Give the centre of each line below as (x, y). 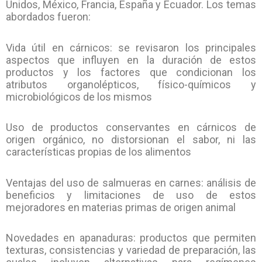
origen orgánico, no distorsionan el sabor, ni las (131, 140)
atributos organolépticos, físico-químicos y (131, 84)
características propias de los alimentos (99, 152)
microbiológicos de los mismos (79, 96)
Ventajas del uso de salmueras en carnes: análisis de (131, 182)
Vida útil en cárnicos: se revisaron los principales (131, 47)
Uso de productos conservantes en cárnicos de (131, 127)
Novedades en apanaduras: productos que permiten (131, 238)
